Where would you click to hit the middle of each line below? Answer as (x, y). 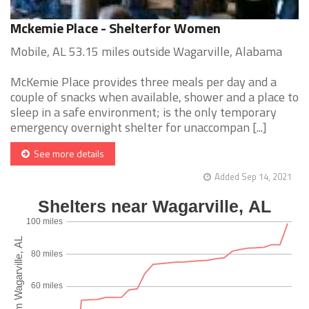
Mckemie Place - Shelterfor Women (116, 28)
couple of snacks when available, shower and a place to (154, 97)
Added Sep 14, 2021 (253, 177)
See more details (67, 154)
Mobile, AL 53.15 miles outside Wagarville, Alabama (146, 52)
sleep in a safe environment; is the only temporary (143, 112)
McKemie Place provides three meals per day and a (143, 82)
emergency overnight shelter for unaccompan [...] (139, 128)
